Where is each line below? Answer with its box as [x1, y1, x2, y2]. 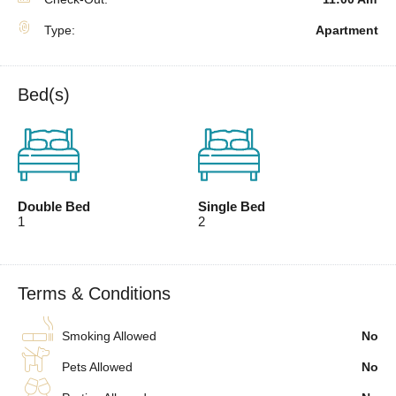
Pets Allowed [62, 360, 133, 374]
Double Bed [18, 199, 90, 214]
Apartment [316, 23, 378, 37]
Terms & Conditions [18, 284, 171, 303]
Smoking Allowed [62, 329, 156, 343]
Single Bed [198, 199, 265, 214]
